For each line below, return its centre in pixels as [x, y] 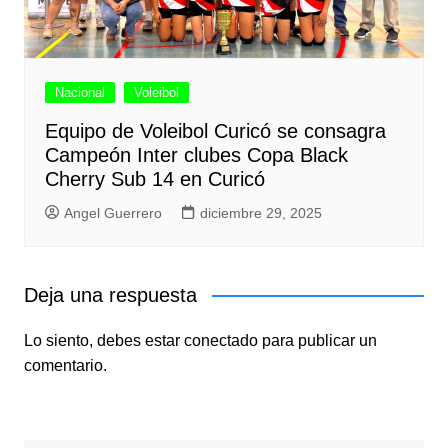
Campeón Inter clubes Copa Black [196, 154]
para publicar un [317, 340]
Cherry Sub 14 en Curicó [154, 178]
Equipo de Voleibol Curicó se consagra [215, 130]
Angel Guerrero [112, 212]
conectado [220, 340]
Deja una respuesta [110, 294]
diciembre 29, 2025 [260, 212]
